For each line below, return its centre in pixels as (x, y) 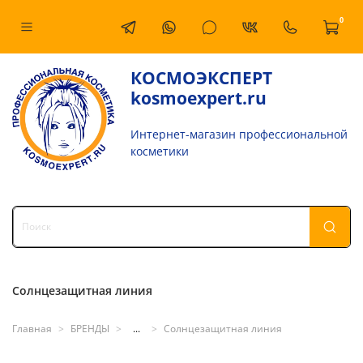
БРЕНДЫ (90, 328)
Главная (32, 328)
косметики (160, 151)
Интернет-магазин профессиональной (239, 134)
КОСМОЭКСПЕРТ (202, 77)
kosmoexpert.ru (199, 98)
